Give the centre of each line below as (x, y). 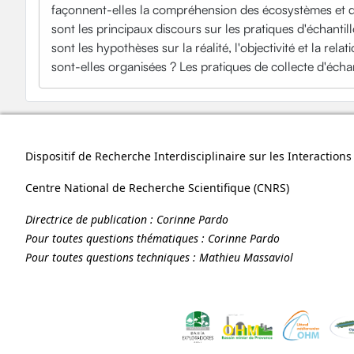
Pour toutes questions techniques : (112, 258)
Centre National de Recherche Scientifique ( (141, 188)
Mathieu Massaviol (246, 258)
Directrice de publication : (91, 220)
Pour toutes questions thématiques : (117, 239)
